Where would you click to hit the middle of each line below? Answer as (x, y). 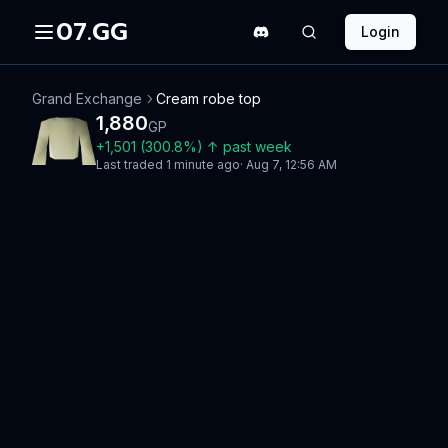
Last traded (131, 164)
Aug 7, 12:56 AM (291, 164)
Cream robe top (208, 98)
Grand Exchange (87, 98)
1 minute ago (203, 164)
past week (257, 146)
